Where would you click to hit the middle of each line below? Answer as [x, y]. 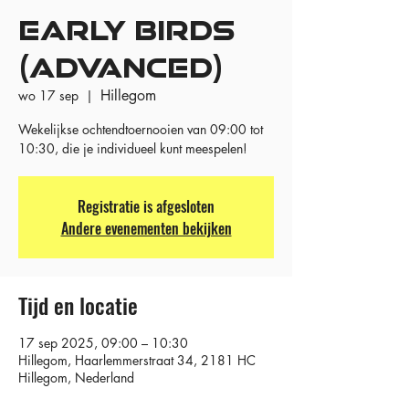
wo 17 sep [48, 95]
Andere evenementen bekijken [146, 228]
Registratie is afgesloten [146, 206]
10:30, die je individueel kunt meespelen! [133, 148]
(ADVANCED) [121, 68]
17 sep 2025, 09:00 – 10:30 [103, 343]
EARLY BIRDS [126, 31]
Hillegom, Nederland [76, 378]
